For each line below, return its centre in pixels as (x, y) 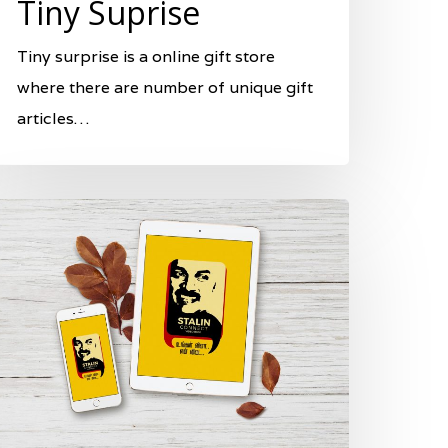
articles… (53, 119)
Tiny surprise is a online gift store (146, 57)
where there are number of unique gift (165, 88)
